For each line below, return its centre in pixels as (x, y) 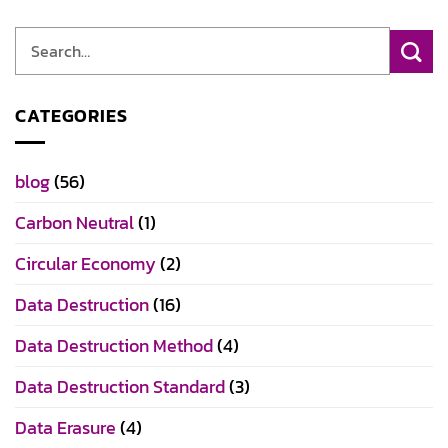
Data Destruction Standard (120, 386)
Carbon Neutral (74, 222)
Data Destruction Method (114, 345)
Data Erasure (65, 427)
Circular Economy (85, 263)
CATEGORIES (71, 115)
